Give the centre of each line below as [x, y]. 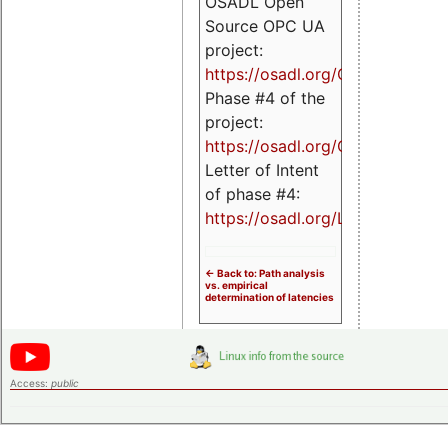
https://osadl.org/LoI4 [287, 218]
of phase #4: [252, 194]
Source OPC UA [265, 26]
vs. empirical [236, 285]
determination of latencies [269, 297]
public [65, 383]
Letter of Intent [262, 170]
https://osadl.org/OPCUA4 [304, 146]
